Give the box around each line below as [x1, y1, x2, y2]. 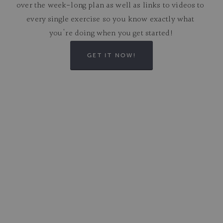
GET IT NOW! [87, 51, 136, 59]
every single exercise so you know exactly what [26, 13, 195, 26]
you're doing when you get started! [49, 27, 174, 40]
